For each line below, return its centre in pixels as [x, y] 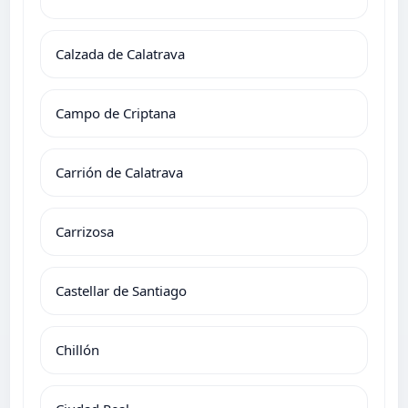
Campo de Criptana [116, 112]
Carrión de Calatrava [119, 172]
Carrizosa [85, 231]
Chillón [77, 349]
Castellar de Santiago [121, 290]
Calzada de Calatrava [120, 53]
